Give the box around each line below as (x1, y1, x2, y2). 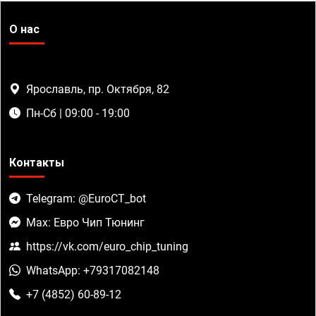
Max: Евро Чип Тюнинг (26, 216, 145, 230)
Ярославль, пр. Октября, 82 (26, 83, 169, 97)
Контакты (9, 156, 64, 170)
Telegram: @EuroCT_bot (26, 192, 146, 206)
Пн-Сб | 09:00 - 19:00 (26, 107, 130, 121)
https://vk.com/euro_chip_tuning (26, 240, 188, 254)
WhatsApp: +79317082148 (26, 264, 159, 278)
